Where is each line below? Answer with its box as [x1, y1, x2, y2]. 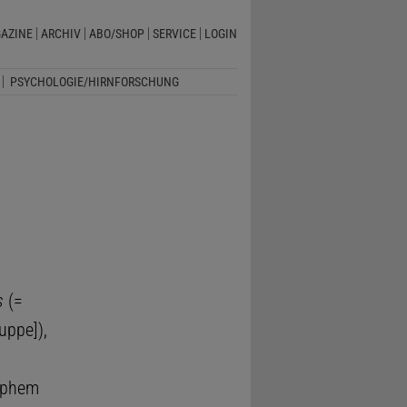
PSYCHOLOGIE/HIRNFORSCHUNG [9, 74, 179, 89]
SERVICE [152, 26, 196, 42]
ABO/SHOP [88, 26, 144, 42]
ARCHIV [40, 26, 81, 42]
